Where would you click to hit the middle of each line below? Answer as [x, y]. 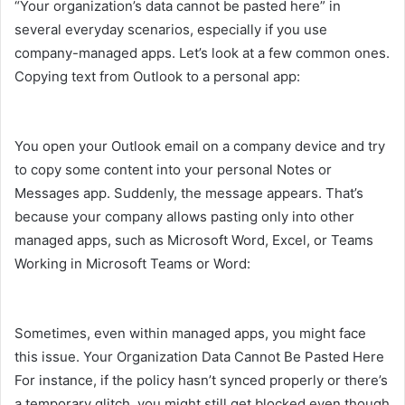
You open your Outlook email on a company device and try [200, 146]
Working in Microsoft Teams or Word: [132, 264]
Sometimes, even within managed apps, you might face [190, 334]
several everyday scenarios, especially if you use [171, 30]
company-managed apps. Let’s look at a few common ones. [202, 53]
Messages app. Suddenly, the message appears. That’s [189, 193]
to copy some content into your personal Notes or [173, 170]
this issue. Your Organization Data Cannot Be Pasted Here [199, 357]
